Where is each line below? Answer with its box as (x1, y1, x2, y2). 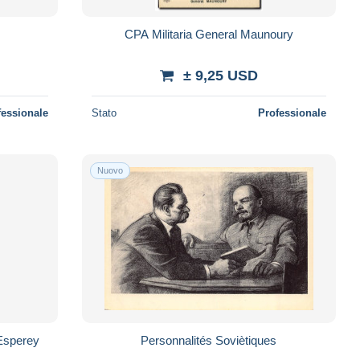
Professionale (257, 106, 326, 119)
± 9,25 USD (182, 67, 258, 84)
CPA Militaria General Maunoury (124, 27, 293, 41)
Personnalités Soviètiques (141, 333, 277, 347)
